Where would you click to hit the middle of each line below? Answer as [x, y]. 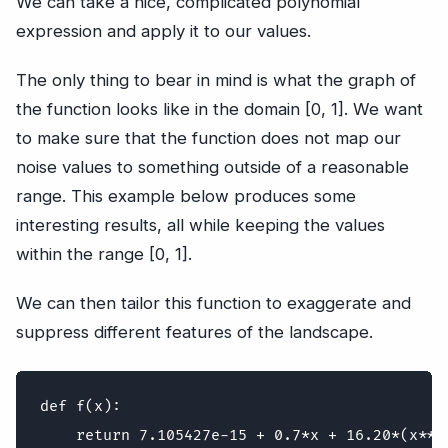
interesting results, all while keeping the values [200, 224]
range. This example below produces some [186, 195]
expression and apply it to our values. [163, 30]
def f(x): [80, 406]
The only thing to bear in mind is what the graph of [216, 79]
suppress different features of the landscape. [194, 331]
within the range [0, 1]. [104, 253]
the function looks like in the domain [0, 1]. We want [219, 108]
